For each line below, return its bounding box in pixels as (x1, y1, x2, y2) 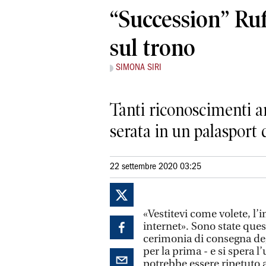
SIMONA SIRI (116, 64, 161, 72)
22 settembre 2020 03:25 (110, 162, 201, 171)
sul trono (110, 34, 195, 62)
